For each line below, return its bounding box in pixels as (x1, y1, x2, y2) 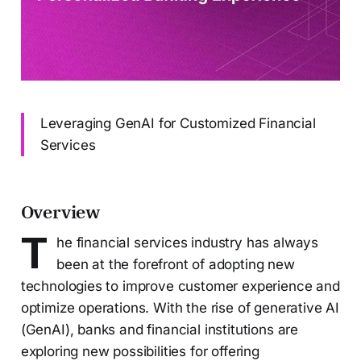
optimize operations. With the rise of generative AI (20, 299, 340, 316)
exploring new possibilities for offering (20, 342, 259, 359)
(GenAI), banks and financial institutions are (20, 321, 299, 338)
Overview (20, 199, 101, 223)
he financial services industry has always (56, 234, 319, 251)
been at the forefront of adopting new (56, 255, 295, 272)
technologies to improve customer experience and (20, 277, 340, 294)
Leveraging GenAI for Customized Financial (39, 114, 316, 131)
